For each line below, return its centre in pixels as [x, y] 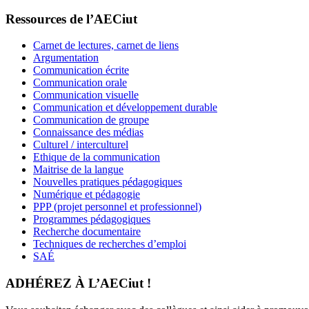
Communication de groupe [91, 120]
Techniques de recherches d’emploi [110, 244]
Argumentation [66, 58]
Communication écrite [81, 70]
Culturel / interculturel [81, 145]
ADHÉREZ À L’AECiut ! [78, 283]
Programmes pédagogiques [92, 219]
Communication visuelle [86, 95]
